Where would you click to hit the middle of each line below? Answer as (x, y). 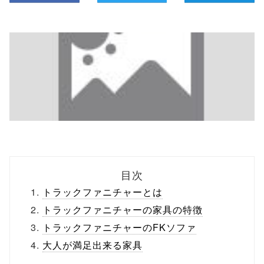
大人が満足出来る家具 (93, 245)
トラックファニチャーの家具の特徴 (123, 209)
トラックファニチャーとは (103, 192)
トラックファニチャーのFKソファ (119, 227)
